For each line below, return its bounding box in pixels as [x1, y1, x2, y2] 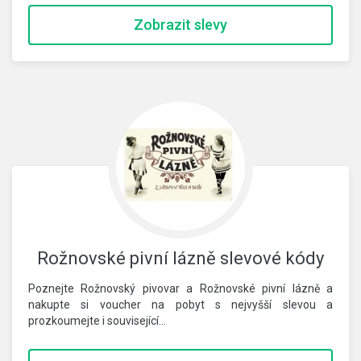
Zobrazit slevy [134, 16, 227, 33]
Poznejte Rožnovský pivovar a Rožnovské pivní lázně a [28, 282, 333, 295]
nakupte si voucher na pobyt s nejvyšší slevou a [28, 298, 333, 311]
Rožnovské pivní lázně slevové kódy [37, 248, 324, 268]
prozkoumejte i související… [28, 314, 166, 327]
